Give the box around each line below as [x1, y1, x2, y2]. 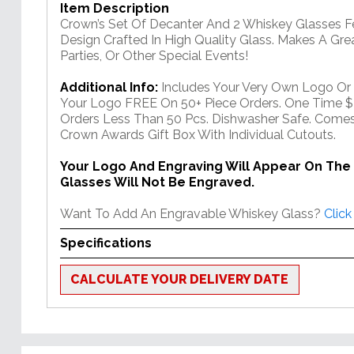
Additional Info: [60, 80, 158, 96]
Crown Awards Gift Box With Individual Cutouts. [60, 127, 336, 143]
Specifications [60, 235, 152, 251]
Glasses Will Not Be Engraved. [60, 175, 254, 190]
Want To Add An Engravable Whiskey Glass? [60, 206, 321, 222]
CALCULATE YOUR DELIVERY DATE [70, 272, 289, 288]
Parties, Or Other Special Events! [60, 48, 254, 64]
